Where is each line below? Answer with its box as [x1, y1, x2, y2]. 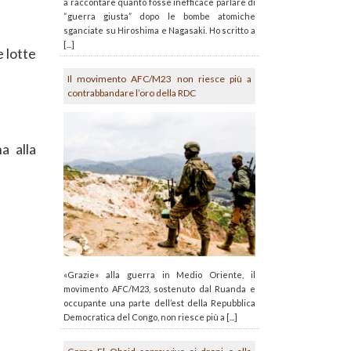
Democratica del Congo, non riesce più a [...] [63, 312, 237, 322]
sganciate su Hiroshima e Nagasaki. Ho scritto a [63, 25, 255, 36]
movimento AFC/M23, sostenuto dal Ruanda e [63, 284, 255, 294]
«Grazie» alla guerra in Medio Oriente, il [63, 270, 255, 280]
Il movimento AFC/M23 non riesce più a [67, 73, 251, 85]
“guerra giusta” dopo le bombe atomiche [63, 11, 255, 22]
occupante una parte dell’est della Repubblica [63, 298, 255, 308]
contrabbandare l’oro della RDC [67, 87, 196, 100]
